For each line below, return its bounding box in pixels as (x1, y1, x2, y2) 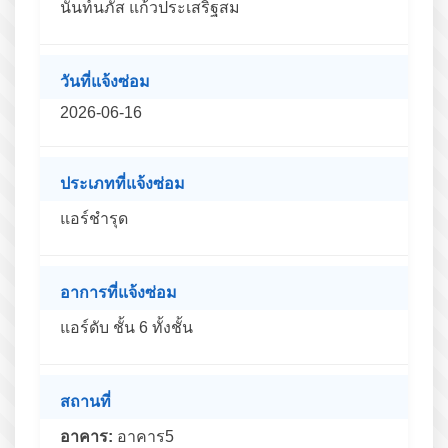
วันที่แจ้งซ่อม (60, 72, 150, 90)
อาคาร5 (113, 427, 174, 445)
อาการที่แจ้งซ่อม (60, 283, 177, 301)
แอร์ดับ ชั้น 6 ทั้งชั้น (60, 318, 193, 336)
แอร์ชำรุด (60, 209, 128, 227)
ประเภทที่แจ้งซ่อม (60, 174, 185, 192)
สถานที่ (60, 392, 111, 410)
